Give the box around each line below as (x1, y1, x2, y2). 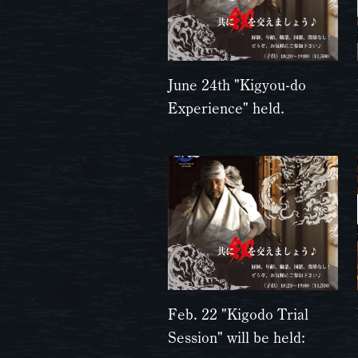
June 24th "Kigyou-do (168, 77, 306, 93)
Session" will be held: (168, 329, 305, 345)
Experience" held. (168, 100, 284, 116)
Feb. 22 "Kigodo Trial (168, 306, 308, 322)
